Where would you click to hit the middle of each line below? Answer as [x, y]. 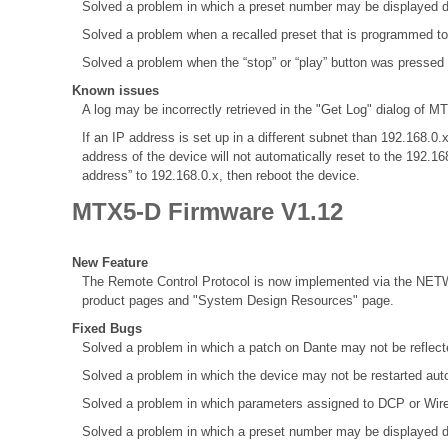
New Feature [110, 263]
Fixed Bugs [107, 329]
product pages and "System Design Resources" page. [238, 301]
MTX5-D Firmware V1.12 [207, 211]
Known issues [115, 90]
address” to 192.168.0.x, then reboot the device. [221, 175]
